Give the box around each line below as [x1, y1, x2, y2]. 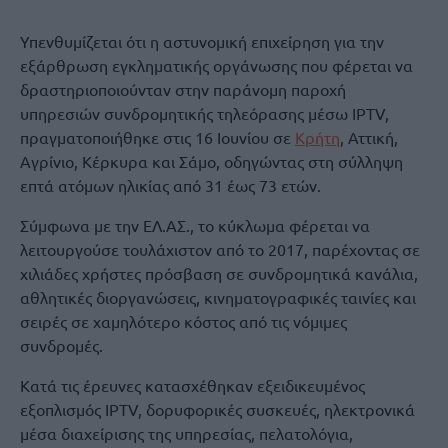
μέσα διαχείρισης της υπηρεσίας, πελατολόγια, [20, 423, 353, 443]
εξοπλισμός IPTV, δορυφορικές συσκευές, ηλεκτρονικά [20, 399, 415, 419]
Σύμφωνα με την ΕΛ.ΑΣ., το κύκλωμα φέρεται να [20, 215, 370, 235]
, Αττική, [340, 127, 398, 147]
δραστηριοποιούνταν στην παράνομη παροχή [20, 79, 346, 99]
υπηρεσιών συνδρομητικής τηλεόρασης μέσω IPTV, [20, 103, 389, 123]
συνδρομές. [20, 335, 103, 355]
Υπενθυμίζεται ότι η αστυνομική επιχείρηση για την [20, 31, 384, 51]
